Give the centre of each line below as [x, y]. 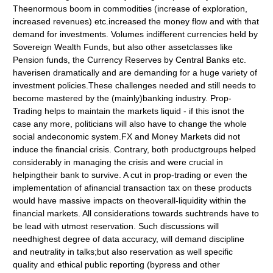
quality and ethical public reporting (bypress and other [117, 264]
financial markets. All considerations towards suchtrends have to [136, 213]
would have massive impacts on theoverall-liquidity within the [130, 200]
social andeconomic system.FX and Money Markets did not [127, 136]
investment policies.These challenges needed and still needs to [135, 85]
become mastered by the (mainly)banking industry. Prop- [122, 98]
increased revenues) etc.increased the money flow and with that [136, 21]
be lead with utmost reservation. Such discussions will [116, 226]
